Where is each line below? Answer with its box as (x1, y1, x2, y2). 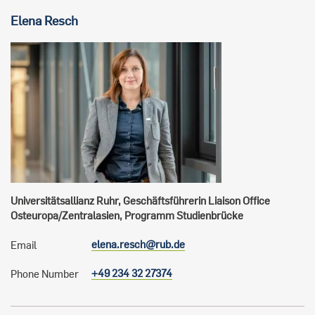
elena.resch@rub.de (91, 238, 185, 251)
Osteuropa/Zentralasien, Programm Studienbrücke (11, 209, 243, 222)
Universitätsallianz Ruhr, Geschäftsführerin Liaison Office (11, 194, 270, 207)
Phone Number (11, 267, 79, 281)
